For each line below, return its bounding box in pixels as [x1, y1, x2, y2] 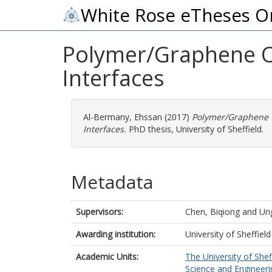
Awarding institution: [76, 228, 155, 240]
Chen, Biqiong [185, 206, 240, 217]
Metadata [71, 169, 153, 194]
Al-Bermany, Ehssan [83, 111, 162, 123]
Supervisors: [76, 206, 123, 217]
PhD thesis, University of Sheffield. [126, 123, 263, 135]
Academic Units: [76, 251, 138, 262]
